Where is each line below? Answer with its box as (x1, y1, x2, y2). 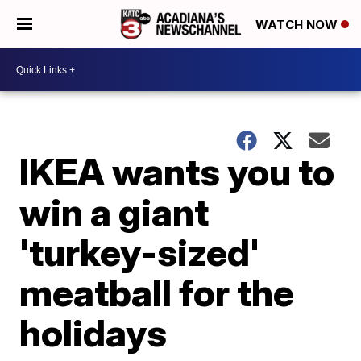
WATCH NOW (255, 17, 341, 33)
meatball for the (19, 270, 295, 315)
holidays (19, 310, 168, 355)
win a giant (19, 189, 210, 234)
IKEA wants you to (19, 149, 335, 194)
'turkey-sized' (19, 230, 260, 275)
